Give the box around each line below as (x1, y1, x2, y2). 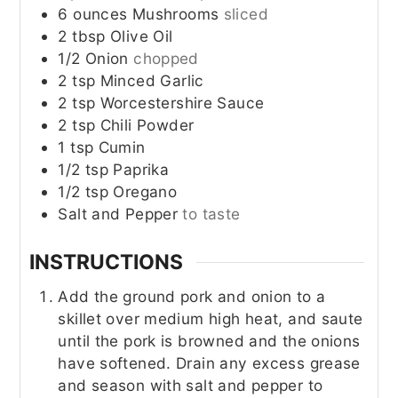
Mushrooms (131, 4, 224, 24)
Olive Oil (110, 27, 173, 46)
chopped (133, 49, 199, 68)
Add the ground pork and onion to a (58, 286, 326, 306)
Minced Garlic (99, 71, 204, 91)
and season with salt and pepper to (58, 375, 323, 394)
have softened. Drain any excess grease (58, 353, 361, 372)
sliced (223, 4, 268, 24)
